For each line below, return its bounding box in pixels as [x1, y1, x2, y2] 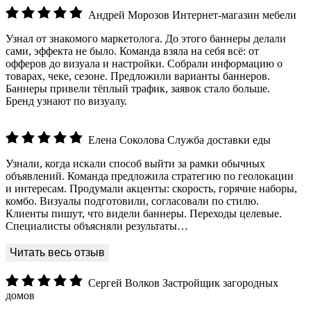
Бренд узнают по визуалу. [6, 94, 127, 107]
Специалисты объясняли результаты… [6, 219, 188, 232]
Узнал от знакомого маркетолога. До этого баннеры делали [6, 32, 286, 44]
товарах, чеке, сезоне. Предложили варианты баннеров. [6, 69, 270, 82]
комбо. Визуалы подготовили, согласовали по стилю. [6, 194, 259, 207]
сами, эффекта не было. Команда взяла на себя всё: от [6, 44, 259, 57]
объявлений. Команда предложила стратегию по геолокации [6, 169, 294, 182]
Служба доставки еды [167, 133, 271, 146]
